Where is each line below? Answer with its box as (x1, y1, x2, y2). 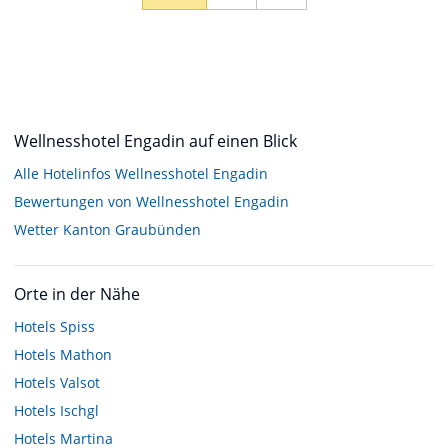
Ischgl (60, 400, 99, 420)
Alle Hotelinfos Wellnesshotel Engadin (14, 163, 268, 183)
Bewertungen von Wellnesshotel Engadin (14, 191, 289, 211)
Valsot (60, 372, 100, 392)
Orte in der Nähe (14, 282, 140, 305)
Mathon (60, 344, 112, 364)
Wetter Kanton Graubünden (14, 219, 201, 239)
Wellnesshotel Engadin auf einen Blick (14, 129, 297, 152)
